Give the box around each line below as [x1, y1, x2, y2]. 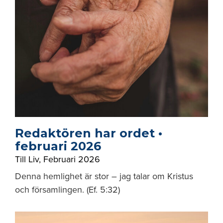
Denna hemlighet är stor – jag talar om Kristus [15, 171, 193, 182]
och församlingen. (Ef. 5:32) [15, 184, 120, 195]
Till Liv [15, 154, 39, 165]
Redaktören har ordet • [15, 126, 162, 140]
